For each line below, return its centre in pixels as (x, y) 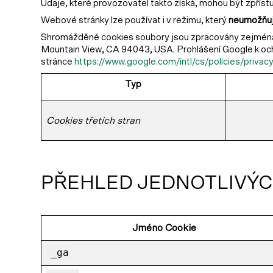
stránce (58, 62)
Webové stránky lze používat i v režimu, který (135, 20)
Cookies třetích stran (93, 121)
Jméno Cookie (164, 228)
